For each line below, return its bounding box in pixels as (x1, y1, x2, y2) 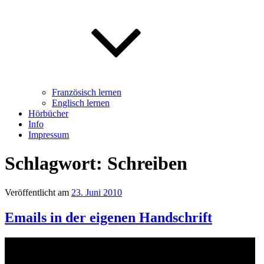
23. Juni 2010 (71, 187, 122, 197)
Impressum (28, 130, 69, 140)
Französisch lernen (52, 87, 121, 97)
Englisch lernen (52, 98, 110, 108)
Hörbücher (28, 108, 68, 118)
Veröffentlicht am (5, 187, 69, 197)
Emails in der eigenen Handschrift (5, 209, 212, 225)
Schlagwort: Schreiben (5, 153, 187, 174)
